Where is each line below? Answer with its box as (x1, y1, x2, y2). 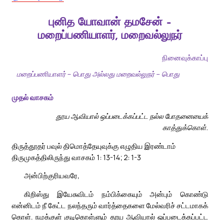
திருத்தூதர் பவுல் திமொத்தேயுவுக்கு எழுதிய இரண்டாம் (12, 140, 176, 151)
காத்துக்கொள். (163, 122, 208, 133)
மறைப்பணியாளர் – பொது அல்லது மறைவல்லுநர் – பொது (17, 69, 180, 79)
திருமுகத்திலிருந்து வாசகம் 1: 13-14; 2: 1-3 (12, 152, 141, 162)
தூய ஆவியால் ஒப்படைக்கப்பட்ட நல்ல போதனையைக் (56, 111, 208, 121)
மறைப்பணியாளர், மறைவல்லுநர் (38, 30, 182, 42)
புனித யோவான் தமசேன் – (48, 17, 172, 29)
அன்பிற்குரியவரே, (24, 170, 80, 181)
